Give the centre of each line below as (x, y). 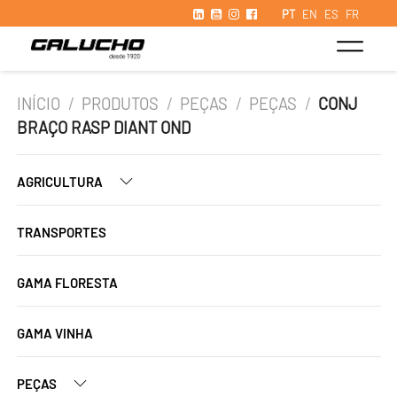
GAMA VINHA (55, 333)
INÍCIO (39, 104)
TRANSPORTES (62, 232)
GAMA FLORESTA (67, 283)
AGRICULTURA (61, 182)
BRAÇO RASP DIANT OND (104, 128)
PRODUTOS (121, 104)
